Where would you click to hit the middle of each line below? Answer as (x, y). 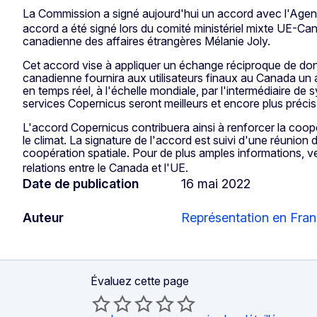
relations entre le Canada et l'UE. (107, 167)
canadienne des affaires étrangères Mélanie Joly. (146, 41)
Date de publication (81, 183)
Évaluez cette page (140, 281)
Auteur (43, 217)
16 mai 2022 (216, 183)
